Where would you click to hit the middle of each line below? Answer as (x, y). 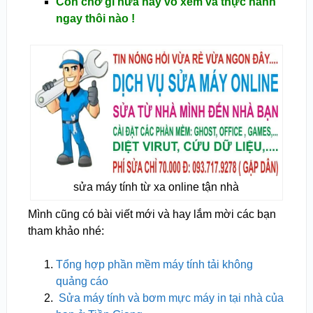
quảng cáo (82, 281)
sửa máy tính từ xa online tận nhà (156, 187)
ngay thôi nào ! (95, 19)
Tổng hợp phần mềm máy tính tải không (154, 264)
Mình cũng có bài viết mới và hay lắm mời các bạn (152, 214)
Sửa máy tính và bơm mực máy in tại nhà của (171, 298)
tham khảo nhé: (66, 231)
